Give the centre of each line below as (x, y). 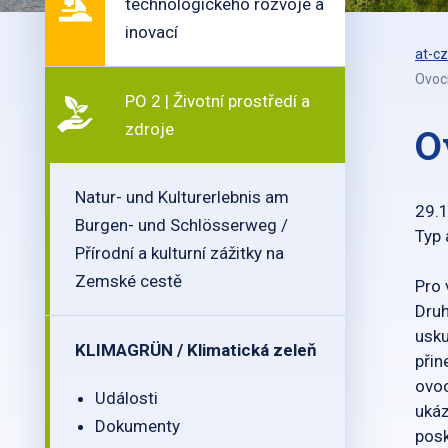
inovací (151, 32)
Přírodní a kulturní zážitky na (179, 253)
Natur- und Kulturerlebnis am (182, 197)
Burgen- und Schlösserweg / (181, 225)
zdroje (149, 129)
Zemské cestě (128, 281)
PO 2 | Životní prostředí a (217, 101)
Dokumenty (137, 426)
